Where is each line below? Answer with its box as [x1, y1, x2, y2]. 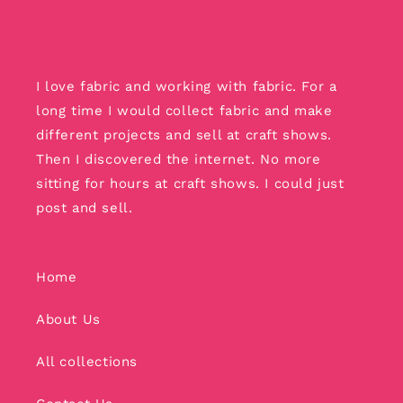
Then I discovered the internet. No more [36, 150, 321, 167]
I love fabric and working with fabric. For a [36, 77, 337, 94]
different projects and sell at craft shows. [36, 126, 332, 143]
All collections [36, 353, 138, 370]
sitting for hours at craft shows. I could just [36, 175, 345, 192]
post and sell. [36, 199, 133, 216]
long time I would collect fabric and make [36, 102, 333, 119]
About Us [36, 310, 101, 327]
